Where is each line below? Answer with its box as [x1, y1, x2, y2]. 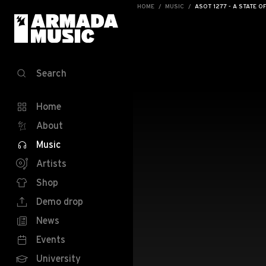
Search [36, 68, 66, 78]
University [36, 253, 81, 264]
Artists [36, 158, 66, 169]
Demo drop [36, 196, 83, 207]
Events [36, 234, 65, 245]
